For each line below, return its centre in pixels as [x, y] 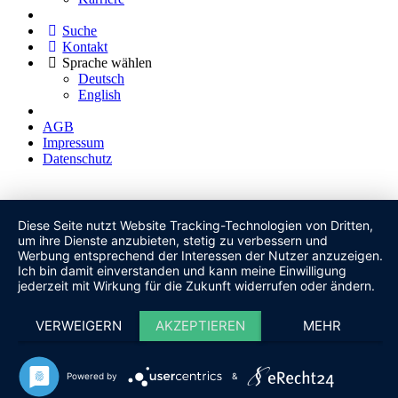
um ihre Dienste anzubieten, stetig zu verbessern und [173, 240]
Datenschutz [77, 158]
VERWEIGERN [79, 326]
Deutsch [101, 78]
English [99, 94]
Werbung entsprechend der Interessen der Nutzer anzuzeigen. [200, 255]
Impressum [73, 142]
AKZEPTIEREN [200, 326]
